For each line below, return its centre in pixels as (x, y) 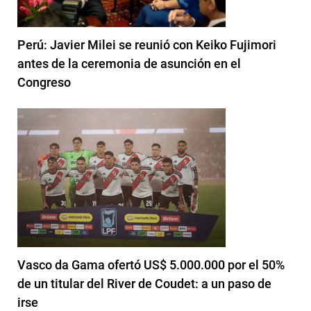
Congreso (44, 82)
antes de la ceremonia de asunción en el (129, 63)
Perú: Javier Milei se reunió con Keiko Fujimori (147, 44)
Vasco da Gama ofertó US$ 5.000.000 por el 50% (151, 264)
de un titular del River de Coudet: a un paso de (144, 283)
